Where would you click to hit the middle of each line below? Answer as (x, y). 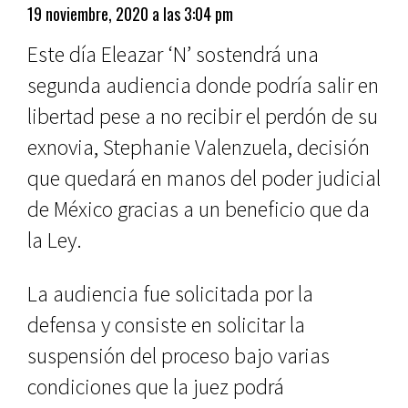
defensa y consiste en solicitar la (166, 325)
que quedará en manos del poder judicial (204, 178)
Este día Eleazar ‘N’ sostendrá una (173, 54)
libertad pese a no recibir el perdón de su (203, 116)
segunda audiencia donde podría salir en (203, 85)
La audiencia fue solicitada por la (170, 294)
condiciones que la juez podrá (156, 387)
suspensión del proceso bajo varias (178, 356)
